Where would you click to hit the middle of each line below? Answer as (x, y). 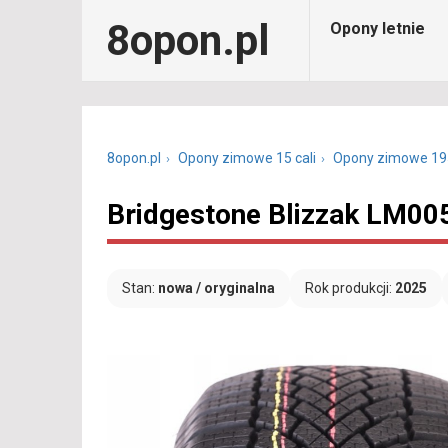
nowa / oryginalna (216, 288)
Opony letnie (377, 28)
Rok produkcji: (350, 288)
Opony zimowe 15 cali (247, 158)
